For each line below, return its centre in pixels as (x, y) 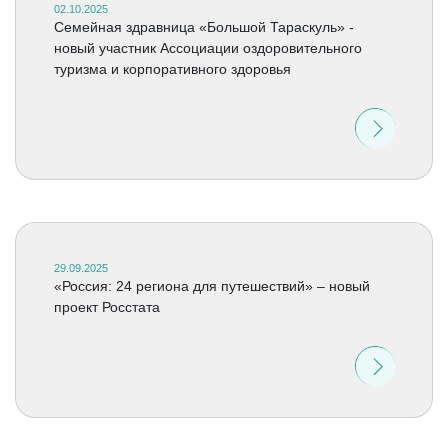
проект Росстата (106, 307)
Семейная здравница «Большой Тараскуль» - (203, 27)
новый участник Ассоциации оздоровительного (207, 48)
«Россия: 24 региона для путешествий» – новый (211, 286)
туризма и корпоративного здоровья (172, 69)
